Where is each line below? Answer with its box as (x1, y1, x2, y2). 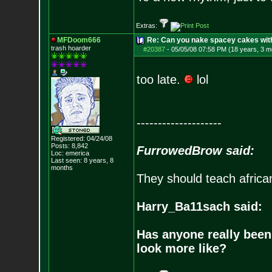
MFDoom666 (56, 36, 101, 44)
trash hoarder (50, 44, 91, 52)
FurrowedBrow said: (136, 144, 254, 157)
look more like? (136, 242, 226, 255)
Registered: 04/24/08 (50, 135, 112, 142)
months (50, 164, 73, 171)
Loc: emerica (50, 149, 89, 157)
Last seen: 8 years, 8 (50, 157, 114, 164)
